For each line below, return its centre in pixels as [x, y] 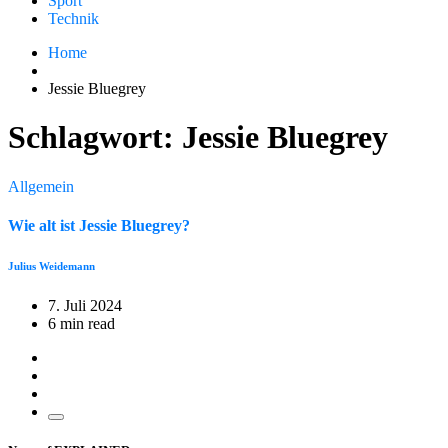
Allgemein [41, 186]
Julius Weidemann [51, 266]
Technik [73, 18]
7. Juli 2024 [85, 306]
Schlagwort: [95, 137]
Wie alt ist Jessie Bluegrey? [99, 226]
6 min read [81, 324]
